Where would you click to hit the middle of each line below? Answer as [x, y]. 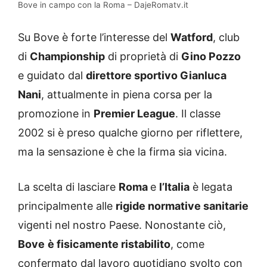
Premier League [134, 113]
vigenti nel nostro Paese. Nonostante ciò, [122, 225]
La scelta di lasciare [68, 187]
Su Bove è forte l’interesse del [94, 37]
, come [187, 244]
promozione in [56, 113]
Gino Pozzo [211, 56]
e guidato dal [52, 75]
